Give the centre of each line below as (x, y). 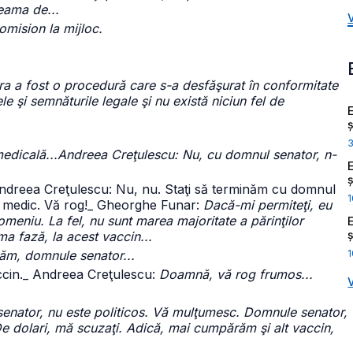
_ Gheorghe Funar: (145, 205)
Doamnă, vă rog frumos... (236, 274)
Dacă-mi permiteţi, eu (268, 205)
